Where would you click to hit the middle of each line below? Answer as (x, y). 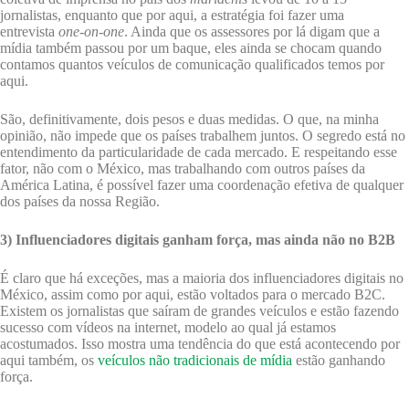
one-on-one (91, 32)
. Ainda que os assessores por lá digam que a (252, 32)
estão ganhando (339, 361)
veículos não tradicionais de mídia (195, 361)
